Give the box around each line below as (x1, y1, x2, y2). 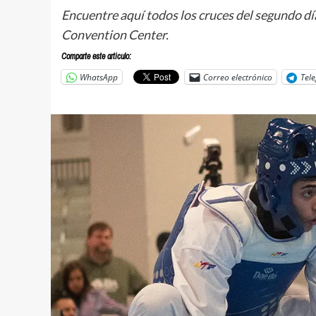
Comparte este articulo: (61, 51, 131, 62)
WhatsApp (80, 71, 118, 83)
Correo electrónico (203, 71, 272, 83)
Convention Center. (61, 27, 169, 42)
